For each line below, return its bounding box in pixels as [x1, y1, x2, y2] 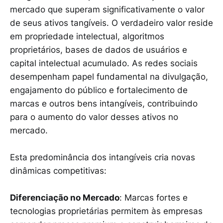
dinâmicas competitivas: [10, 165, 107, 176]
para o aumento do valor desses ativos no [10, 111, 178, 122]
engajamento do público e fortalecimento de [10, 85, 188, 95]
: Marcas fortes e [119, 193, 188, 203]
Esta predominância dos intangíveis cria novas [10, 152, 195, 162]
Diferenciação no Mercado [10, 193, 119, 203]
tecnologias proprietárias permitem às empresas [10, 206, 203, 217]
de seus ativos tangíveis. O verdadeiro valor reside [10, 17, 213, 28]
